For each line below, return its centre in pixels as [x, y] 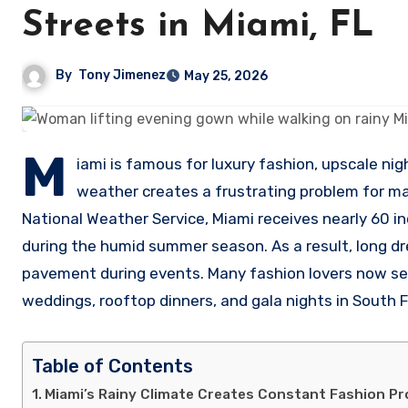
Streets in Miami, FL [198, 26]
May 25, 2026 [226, 76]
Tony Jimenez [122, 76]
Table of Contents [112, 366]
